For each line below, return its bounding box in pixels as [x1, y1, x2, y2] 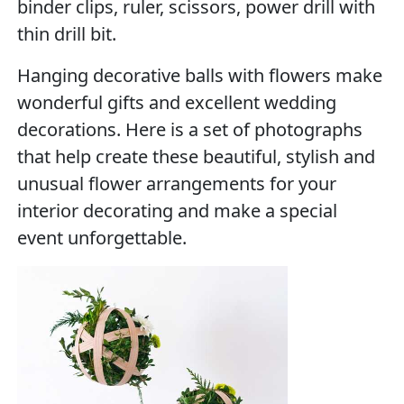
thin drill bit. [17, 22, 117, 46]
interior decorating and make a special [17, 198, 338, 223]
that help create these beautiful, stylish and [17, 144, 376, 169]
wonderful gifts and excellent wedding [17, 90, 337, 115]
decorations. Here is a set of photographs [17, 117, 363, 142]
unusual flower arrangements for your [17, 171, 337, 196]
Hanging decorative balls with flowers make [17, 63, 383, 87]
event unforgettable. [17, 225, 188, 250]
